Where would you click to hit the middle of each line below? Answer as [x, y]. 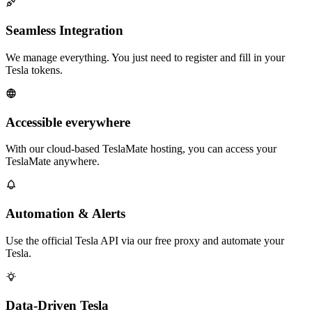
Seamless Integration [64, 31]
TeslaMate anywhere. [53, 162]
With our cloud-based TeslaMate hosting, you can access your [141, 149]
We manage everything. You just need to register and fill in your [145, 57]
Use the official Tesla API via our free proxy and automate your [145, 240]
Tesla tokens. [34, 70]
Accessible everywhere [68, 122]
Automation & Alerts [65, 214]
